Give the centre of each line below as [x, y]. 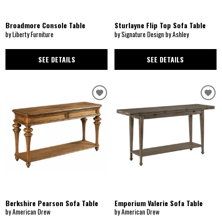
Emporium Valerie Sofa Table [159, 203]
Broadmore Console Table [46, 25]
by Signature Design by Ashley [152, 34]
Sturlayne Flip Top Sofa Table [160, 25]
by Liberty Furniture [30, 34]
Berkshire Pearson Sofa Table [52, 203]
